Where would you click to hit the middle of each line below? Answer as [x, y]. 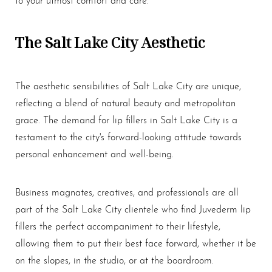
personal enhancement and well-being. [94, 153]
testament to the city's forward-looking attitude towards [128, 136]
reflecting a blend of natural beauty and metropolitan [125, 102]
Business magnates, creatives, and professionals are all [127, 191]
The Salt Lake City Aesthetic [110, 42]
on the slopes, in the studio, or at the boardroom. [114, 259]
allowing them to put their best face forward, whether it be [136, 242]
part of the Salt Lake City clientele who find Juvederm [128, 208]
